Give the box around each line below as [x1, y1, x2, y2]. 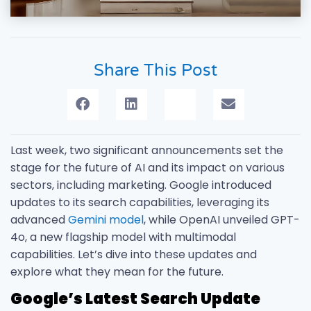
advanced [10, 211, 68, 228]
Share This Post [94, 60, 217, 81]
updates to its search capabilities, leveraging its [10, 194, 269, 210]
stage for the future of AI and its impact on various [10, 159, 285, 176]
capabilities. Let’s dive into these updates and [10, 246, 257, 262]
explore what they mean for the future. [10, 263, 224, 280]
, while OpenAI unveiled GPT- [144, 211, 300, 228]
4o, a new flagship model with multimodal [10, 228, 236, 245]
